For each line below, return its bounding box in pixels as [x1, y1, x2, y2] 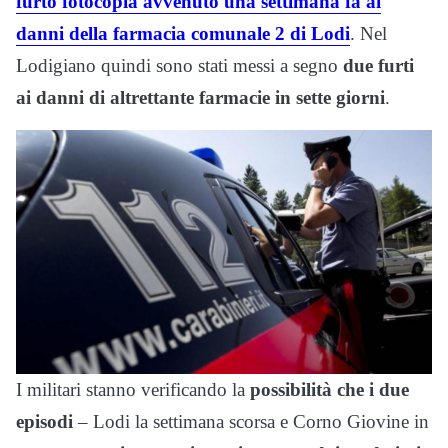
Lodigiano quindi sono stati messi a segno [16, 55, 343, 77]
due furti [343, 55, 414, 77]
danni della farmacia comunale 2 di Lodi [16, 23, 350, 45]
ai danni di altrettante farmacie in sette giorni [16, 87, 385, 109]
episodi [16, 410, 73, 432]
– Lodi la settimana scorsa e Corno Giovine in [73, 410, 429, 432]
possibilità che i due [250, 378, 409, 400]
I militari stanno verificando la [16, 378, 250, 400]
